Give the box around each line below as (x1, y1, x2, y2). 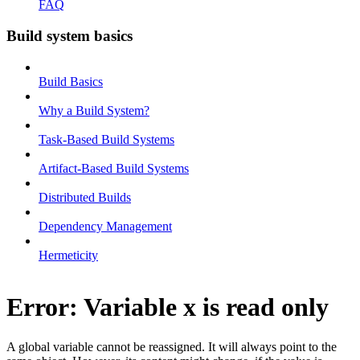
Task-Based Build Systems (39, 132, 174, 146)
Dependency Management (39, 219, 172, 233)
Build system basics (6, 27, 133, 44)
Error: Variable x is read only (6, 292, 329, 322)
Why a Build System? (39, 103, 149, 117)
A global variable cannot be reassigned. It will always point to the (6, 339, 337, 354)
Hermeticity (39, 247, 98, 262)
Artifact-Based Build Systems (39, 161, 189, 175)
